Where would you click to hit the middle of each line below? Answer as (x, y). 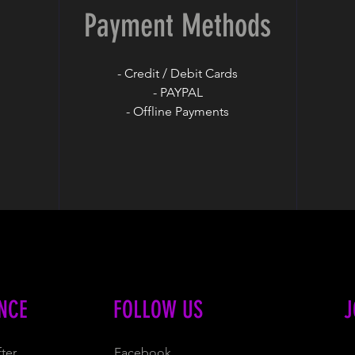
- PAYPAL (177, 92)
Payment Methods (177, 26)
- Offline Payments (177, 111)
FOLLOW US (158, 310)
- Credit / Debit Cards (177, 73)
